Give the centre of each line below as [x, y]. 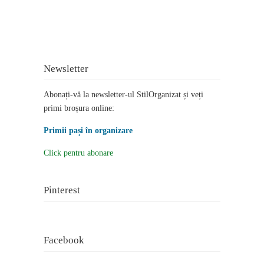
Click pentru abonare [78, 153]
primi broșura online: [79, 108]
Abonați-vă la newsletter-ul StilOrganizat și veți [123, 94]
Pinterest [62, 190]
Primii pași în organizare [88, 130]
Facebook [64, 240]
